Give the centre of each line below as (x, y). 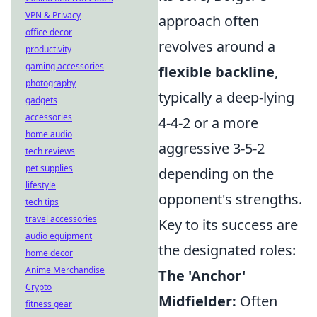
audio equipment (59, 236)
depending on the (216, 174)
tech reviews (50, 151)
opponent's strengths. (230, 199)
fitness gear (49, 304)
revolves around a (217, 46)
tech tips (42, 202)
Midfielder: (197, 301)
